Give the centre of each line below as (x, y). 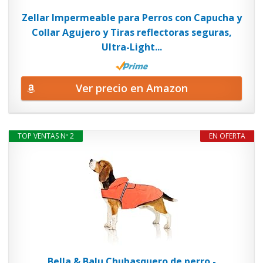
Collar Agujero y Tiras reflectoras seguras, (131, 32)
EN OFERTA (227, 136)
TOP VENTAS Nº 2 (46, 136)
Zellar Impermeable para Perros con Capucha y (131, 18)
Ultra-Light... (131, 47)
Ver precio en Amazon (131, 88)
